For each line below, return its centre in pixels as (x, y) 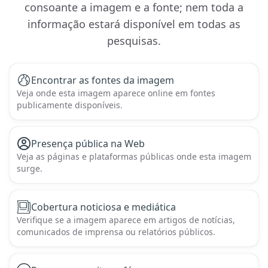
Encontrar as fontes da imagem (103, 80)
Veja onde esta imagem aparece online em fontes (116, 93)
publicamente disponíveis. (70, 105)
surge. (30, 168)
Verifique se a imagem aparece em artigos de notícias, (126, 220)
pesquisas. (134, 41)
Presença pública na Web (88, 144)
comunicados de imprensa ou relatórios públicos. (116, 232)
